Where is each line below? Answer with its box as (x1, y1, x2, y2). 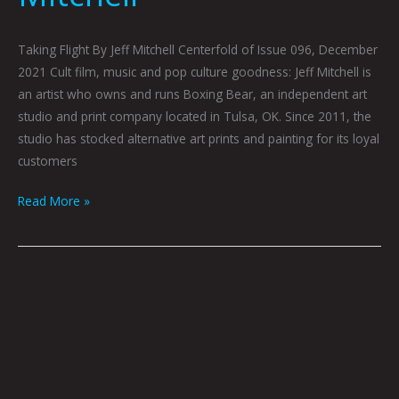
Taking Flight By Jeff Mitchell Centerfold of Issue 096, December (18, 40, 378, 58)
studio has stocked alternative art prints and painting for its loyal (18, 129, 379, 147)
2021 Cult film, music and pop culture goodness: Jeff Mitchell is (18, 62, 371, 80)
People (17, 346, 56, 363)
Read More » (18, 192, 90, 210)
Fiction (17, 301, 53, 319)
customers (18, 151, 77, 169)
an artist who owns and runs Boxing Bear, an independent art (18, 85, 367, 102)
